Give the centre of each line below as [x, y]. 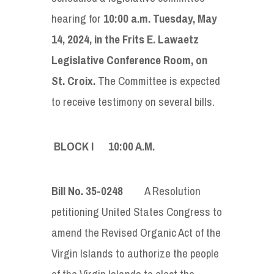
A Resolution [162, 191]
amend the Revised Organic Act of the [136, 232]
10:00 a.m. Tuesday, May [160, 18]
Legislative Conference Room [121, 60]
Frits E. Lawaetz [161, 39]
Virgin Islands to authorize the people [135, 253]
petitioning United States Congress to [137, 211]
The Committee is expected [158, 80]
